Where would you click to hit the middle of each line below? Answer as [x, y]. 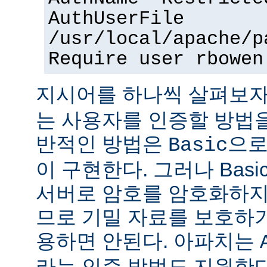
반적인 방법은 [102, 143]
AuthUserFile [116, 19]
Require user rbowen [156, 59]
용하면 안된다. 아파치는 [148, 240]
